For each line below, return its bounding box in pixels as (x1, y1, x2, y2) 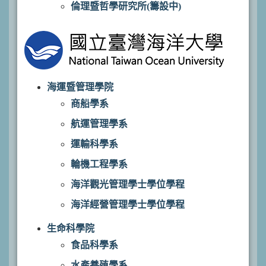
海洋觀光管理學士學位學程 (71, 179, 185, 189)
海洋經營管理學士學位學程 (71, 199, 185, 210)
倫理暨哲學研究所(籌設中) (71, 1, 181, 11)
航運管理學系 (71, 119, 128, 129)
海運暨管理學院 (47, 82, 113, 92)
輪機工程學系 (71, 159, 128, 169)
